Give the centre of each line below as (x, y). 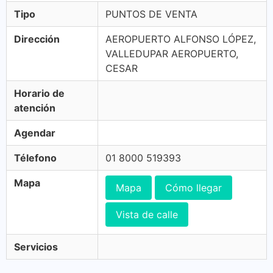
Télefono (35, 158)
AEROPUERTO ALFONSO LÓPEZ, (181, 39)
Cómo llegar (193, 188)
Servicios (36, 247)
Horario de (39, 93)
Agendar (35, 133)
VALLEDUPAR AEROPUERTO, (172, 54)
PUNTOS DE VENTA (151, 14)
